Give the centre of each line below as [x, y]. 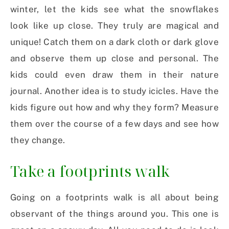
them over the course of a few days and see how [114, 124]
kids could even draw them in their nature [114, 75]
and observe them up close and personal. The [114, 59]
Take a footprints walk [90, 171]
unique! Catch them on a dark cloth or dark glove [114, 42]
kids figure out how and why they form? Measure [114, 108]
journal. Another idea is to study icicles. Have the [114, 91]
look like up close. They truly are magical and [114, 26]
